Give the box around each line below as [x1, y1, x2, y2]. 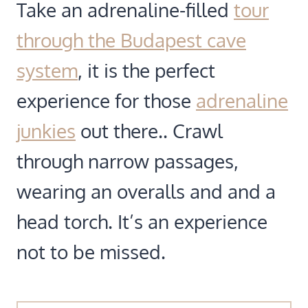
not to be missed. [16, 239, 166, 264]
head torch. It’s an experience [16, 208, 267, 234]
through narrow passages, [16, 148, 239, 173]
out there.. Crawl [76, 118, 223, 143]
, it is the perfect [78, 57, 215, 82]
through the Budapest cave [16, 27, 246, 52]
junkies [16, 118, 76, 143]
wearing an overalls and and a [16, 178, 276, 203]
